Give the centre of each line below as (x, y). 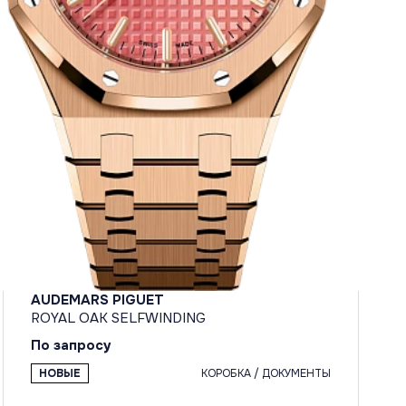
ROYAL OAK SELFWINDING (118, 318)
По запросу (71, 345)
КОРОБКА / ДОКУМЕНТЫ (266, 373)
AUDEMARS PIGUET (97, 300)
